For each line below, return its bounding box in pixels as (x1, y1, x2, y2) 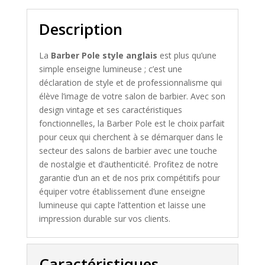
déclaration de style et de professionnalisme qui (38, 76, 222, 88)
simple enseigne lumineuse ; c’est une (38, 63, 182, 75)
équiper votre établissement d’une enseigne (38, 185, 205, 197)
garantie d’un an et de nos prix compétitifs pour (38, 172, 220, 183)
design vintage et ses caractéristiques (38, 104, 182, 115)
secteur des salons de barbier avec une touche (38, 144, 217, 156)
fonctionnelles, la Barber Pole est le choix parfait (38, 117, 225, 129)
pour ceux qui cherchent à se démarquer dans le (38, 131, 223, 143)
